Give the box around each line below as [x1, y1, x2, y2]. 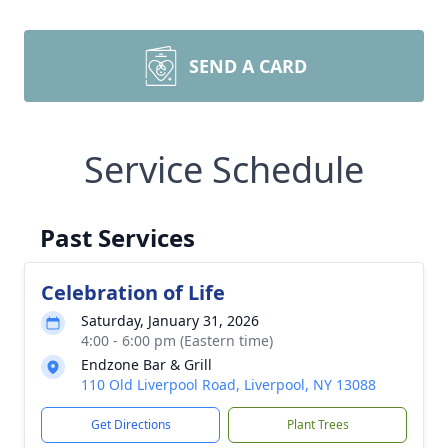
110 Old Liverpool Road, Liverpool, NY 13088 [81, 375, 376, 394]
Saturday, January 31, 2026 [81, 311, 259, 330]
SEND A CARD [189, 54, 307, 78]
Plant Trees [286, 416, 349, 433]
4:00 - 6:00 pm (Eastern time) [81, 331, 273, 350]
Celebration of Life [41, 279, 225, 306]
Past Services [40, 221, 195, 254]
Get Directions [90, 416, 171, 433]
